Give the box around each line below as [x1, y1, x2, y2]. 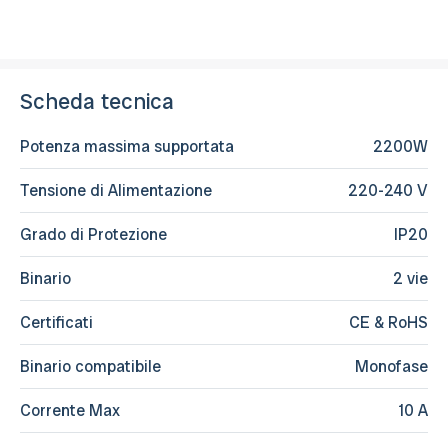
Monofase [355, 355, 428, 377]
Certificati [20, 311, 93, 333]
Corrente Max [20, 399, 120, 421]
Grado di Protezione [20, 223, 167, 245]
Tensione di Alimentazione [20, 179, 212, 201]
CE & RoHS [349, 311, 428, 333]
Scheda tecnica [20, 86, 175, 116]
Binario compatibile [20, 355, 161, 377]
